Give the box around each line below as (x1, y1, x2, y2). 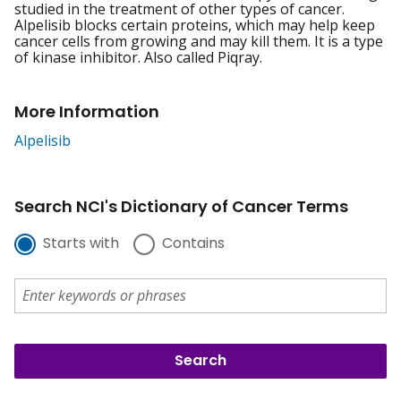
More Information (14, 100, 159, 124)
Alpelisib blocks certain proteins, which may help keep (14, 15, 375, 36)
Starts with (43, 233, 119, 254)
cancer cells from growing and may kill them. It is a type (14, 31, 383, 52)
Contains (162, 233, 225, 254)
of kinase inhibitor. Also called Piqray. (14, 47, 262, 68)
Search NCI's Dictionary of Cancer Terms (14, 195, 348, 218)
